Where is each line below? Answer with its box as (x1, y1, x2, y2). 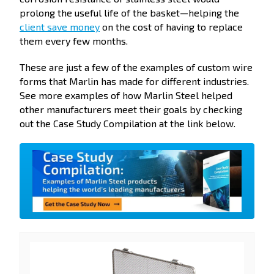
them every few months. (20, 34, 128, 46)
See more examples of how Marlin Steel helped (20, 89, 232, 102)
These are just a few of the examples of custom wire (20, 61, 253, 73)
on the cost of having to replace (100, 20, 243, 32)
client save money (20, 20, 100, 32)
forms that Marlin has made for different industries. (20, 75, 249, 87)
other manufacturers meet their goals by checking (20, 103, 242, 116)
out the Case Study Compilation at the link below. (20, 117, 235, 130)
